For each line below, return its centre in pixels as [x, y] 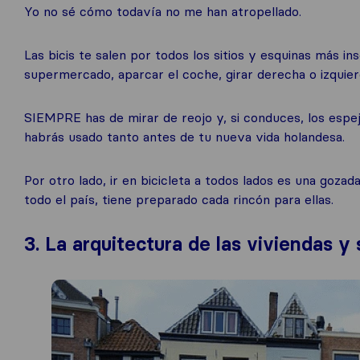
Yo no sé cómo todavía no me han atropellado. [163, 11]
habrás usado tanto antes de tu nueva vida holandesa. [184, 136]
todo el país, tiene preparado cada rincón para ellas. [179, 199]
